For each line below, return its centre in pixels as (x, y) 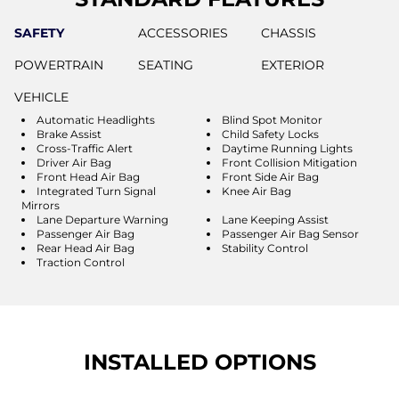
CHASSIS (289, 33)
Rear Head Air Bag (85, 248)
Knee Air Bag (256, 191)
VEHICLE (41, 97)
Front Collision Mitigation (289, 162)
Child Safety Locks (270, 134)
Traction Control (81, 262)
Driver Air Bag (74, 162)
